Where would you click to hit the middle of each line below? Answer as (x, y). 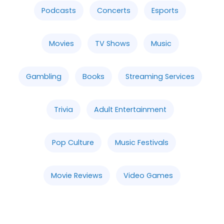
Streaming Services (160, 76)
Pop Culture (73, 142)
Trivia (63, 109)
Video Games (148, 175)
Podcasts (59, 10)
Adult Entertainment (130, 109)
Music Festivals (141, 142)
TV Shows (112, 43)
